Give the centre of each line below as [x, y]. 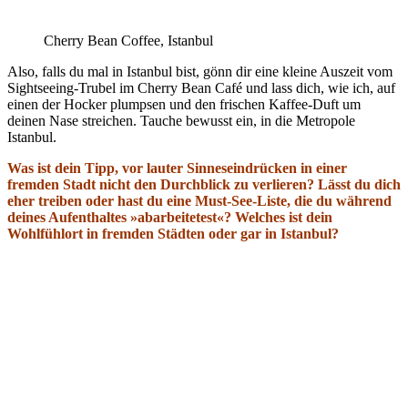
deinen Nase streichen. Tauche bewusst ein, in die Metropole [181, 121]
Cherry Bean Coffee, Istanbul [128, 41]
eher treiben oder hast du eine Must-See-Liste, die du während [199, 201]
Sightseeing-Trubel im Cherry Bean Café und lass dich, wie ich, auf [201, 88]
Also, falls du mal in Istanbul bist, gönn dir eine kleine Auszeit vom [200, 72]
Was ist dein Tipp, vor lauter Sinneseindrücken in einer [177, 168]
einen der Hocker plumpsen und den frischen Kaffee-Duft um [184, 105]
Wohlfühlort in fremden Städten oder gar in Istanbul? [173, 234]
